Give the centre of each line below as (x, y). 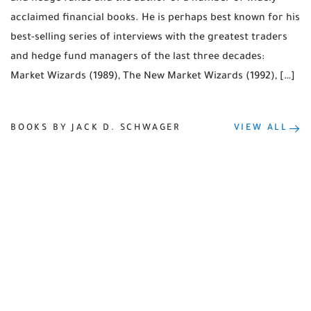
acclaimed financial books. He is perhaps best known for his (155, 18)
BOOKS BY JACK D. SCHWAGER (95, 129)
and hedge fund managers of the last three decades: (137, 57)
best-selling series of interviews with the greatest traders (149, 38)
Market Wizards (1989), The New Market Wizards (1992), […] (153, 77)
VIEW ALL (261, 129)
